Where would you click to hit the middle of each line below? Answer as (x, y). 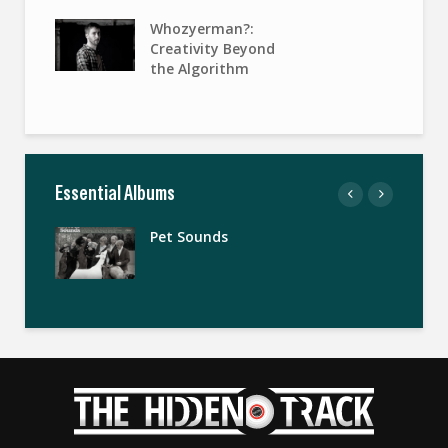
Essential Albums (115, 192)
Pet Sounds (189, 236)
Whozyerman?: (202, 28)
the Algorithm (199, 68)
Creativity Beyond (212, 48)
